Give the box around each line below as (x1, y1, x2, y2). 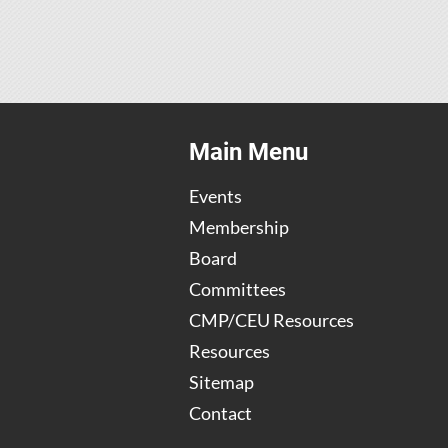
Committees (189, 278, 286, 300)
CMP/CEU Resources (189, 309, 354, 331)
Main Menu (189, 138, 308, 166)
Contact (189, 402, 252, 424)
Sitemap (189, 371, 254, 393)
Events (189, 185, 242, 207)
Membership (189, 216, 289, 238)
